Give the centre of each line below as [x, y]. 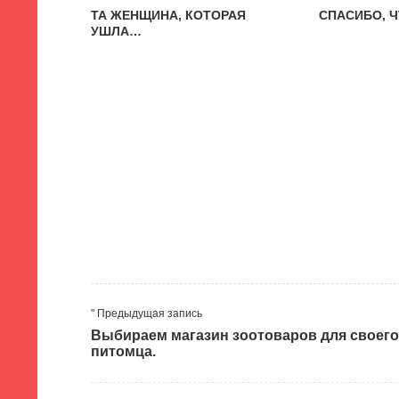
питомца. [123, 351]
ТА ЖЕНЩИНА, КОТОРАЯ [168, 15]
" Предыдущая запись [147, 313]
